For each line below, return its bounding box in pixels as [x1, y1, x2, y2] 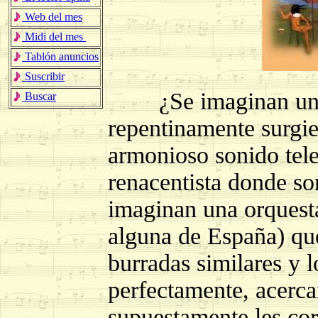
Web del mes [22, 11, 82, 23]
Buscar [22, 90, 56, 102]
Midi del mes [22, 31, 86, 43]
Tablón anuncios [22, 50, 99, 62]
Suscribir [22, 70, 65, 82]
